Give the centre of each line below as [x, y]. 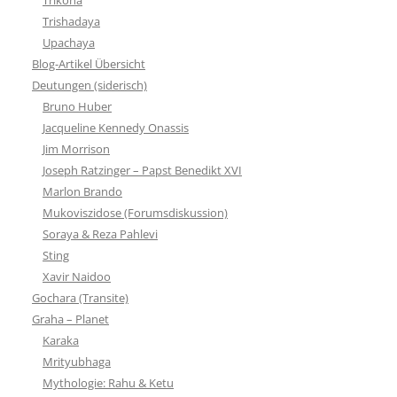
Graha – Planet [70, 319]
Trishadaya [71, 21]
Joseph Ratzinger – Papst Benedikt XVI [142, 170]
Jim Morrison [76, 148]
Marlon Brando [82, 191]
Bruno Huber [77, 106]
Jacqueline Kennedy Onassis [116, 127]
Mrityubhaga [77, 361]
